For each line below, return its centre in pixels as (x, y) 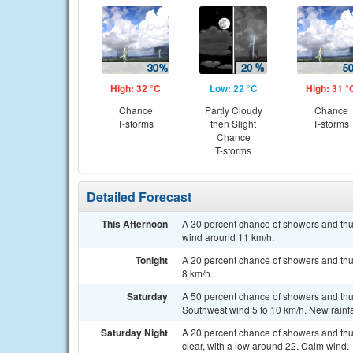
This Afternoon (135, 224)
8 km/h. (197, 273)
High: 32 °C (136, 88)
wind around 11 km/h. (228, 237)
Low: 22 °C (233, 88)
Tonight (152, 260)
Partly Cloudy (233, 110)
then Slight (233, 123)
